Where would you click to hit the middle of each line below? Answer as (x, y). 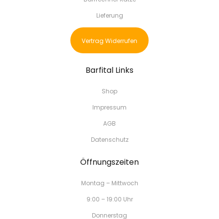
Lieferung (109, 15)
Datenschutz (109, 140)
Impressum (109, 107)
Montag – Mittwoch (109, 183)
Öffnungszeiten (109, 162)
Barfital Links (109, 70)
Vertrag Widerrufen (109, 41)
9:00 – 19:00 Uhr (109, 199)
